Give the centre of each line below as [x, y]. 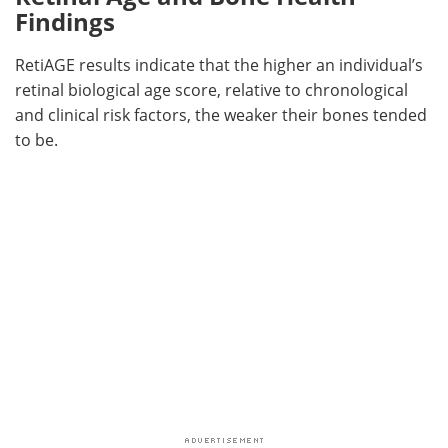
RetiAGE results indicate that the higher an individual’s [219, 65]
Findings [65, 22]
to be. [36, 140]
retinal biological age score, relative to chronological [211, 90]
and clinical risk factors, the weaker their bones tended [221, 115]
